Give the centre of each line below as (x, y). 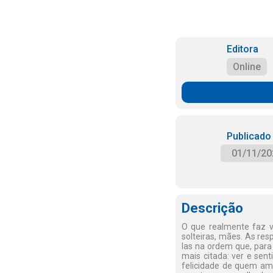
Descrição (212, 208)
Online (246, 67)
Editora (242, 49)
